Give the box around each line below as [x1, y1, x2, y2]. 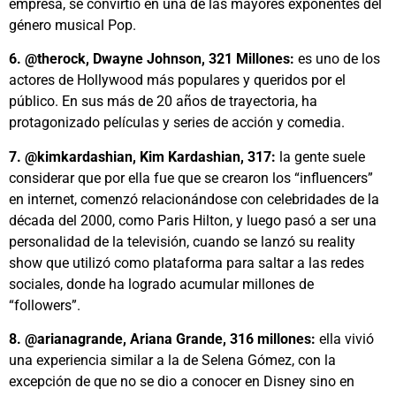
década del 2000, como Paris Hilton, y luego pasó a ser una [9, 211, 377, 229]
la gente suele [276, 148, 365, 165]
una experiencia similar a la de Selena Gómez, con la [9, 351, 336, 369]
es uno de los [294, 50, 380, 68]
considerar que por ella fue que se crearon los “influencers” [9, 169, 373, 187]
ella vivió [316, 330, 374, 347]
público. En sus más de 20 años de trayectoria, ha [9, 93, 317, 110]
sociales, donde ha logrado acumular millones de [9, 275, 314, 293]
